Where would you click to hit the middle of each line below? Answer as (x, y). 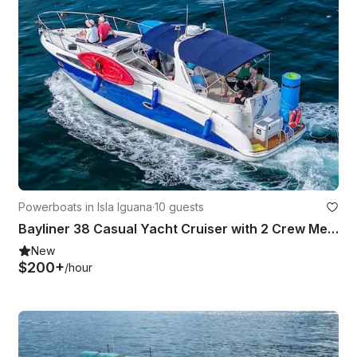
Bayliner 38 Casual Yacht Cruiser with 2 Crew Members (333, 228)
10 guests (179, 206)
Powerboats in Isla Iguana (85, 206)
